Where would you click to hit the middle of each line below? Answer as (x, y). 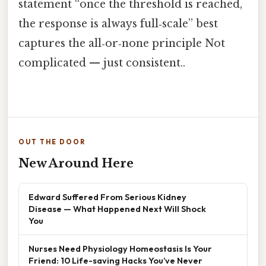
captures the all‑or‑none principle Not (122, 44)
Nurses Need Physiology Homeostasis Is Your (120, 249)
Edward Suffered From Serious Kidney (107, 197)
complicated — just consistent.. (102, 63)
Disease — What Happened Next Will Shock (117, 209)
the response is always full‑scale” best (118, 24)
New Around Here (76, 164)
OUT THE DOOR (52, 142)
